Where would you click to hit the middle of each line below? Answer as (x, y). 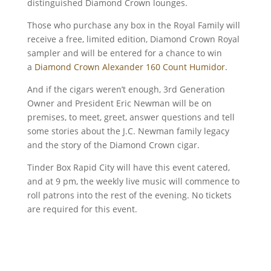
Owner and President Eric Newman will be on (119, 103)
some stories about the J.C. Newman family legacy (128, 131)
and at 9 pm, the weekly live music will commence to (133, 181)
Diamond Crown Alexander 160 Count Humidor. (131, 67)
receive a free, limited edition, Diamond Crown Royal (133, 39)
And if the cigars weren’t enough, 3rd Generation (126, 89)
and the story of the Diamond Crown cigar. (113, 145)
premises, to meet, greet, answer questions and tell (131, 117)
